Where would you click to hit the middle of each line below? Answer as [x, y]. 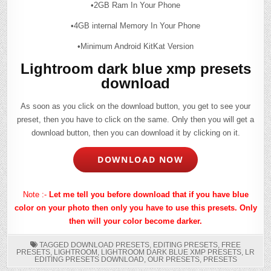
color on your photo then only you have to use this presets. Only [135, 207]
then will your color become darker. [135, 221]
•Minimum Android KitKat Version [135, 46]
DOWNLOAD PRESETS [110, 245]
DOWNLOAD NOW [137, 160]
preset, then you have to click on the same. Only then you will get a [135, 119]
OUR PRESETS [173, 259]
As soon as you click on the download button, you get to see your [135, 106]
